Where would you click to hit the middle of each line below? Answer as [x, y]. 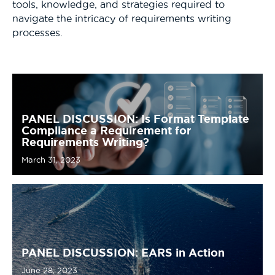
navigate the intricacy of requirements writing [122, 18]
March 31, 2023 [51, 159]
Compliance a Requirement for [107, 130]
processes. [37, 32]
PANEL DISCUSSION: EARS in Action [123, 252]
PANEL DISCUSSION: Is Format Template [135, 118]
